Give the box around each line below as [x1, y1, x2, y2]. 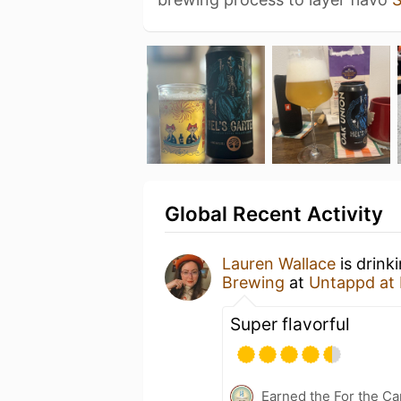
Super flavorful [230, 312, 350, 335]
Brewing [222, 272, 285, 292]
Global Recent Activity [165, 200, 383, 226]
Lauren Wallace [222, 253, 336, 273]
